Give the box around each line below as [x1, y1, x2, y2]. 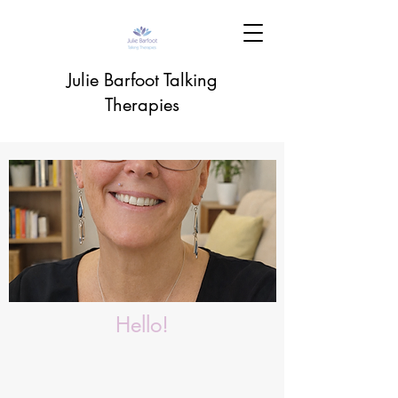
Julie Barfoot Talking [67, 68, 218, 92]
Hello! [115, 311, 169, 338]
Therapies [105, 93, 179, 116]
